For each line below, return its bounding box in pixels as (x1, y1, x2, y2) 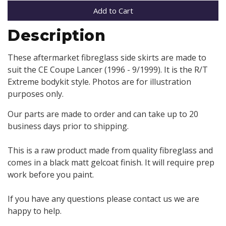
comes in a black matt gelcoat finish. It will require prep (8, 156, 214, 168)
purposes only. (8, 88, 64, 99)
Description (8, 26, 106, 45)
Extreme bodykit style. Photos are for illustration (8, 76, 191, 87)
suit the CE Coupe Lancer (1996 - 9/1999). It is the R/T (8, 64, 208, 75)
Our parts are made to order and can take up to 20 (8, 108, 198, 120)
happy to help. (8, 205, 62, 216)
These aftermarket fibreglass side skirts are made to (8, 51, 206, 63)
